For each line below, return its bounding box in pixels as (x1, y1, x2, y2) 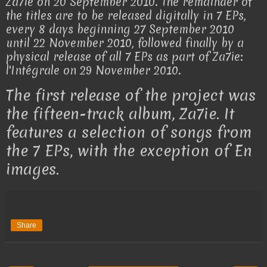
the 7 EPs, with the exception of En (6, 141, 252, 162)
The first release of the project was (6, 85, 256, 106)
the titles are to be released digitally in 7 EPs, (6, 7, 246, 23)
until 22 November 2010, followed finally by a (6, 35, 244, 51)
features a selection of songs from (6, 122, 252, 143)
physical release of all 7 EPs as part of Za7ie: (6, 48, 243, 64)
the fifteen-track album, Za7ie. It (6, 104, 234, 125)
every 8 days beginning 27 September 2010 (6, 21, 234, 37)
